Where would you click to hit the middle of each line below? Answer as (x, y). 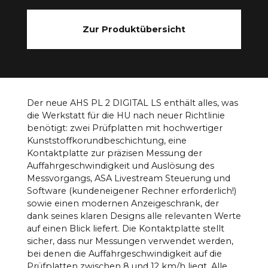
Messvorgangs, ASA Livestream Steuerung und (128, 178)
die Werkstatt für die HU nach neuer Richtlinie (126, 115)
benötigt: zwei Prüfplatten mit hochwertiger (124, 128)
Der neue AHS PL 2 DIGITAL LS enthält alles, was (132, 103)
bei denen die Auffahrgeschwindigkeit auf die (124, 253)
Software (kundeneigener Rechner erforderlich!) (131, 191)
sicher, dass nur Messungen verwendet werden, (130, 241)
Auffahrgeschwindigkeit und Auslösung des (120, 165)
